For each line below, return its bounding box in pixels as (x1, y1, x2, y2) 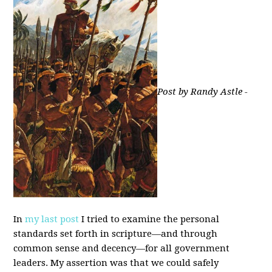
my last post (25, 213, 80, 225)
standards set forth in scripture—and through (13, 228, 218, 239)
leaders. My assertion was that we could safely (13, 257, 219, 268)
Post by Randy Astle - (157, 86, 248, 97)
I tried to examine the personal (79, 213, 220, 225)
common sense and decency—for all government (13, 242, 230, 254)
